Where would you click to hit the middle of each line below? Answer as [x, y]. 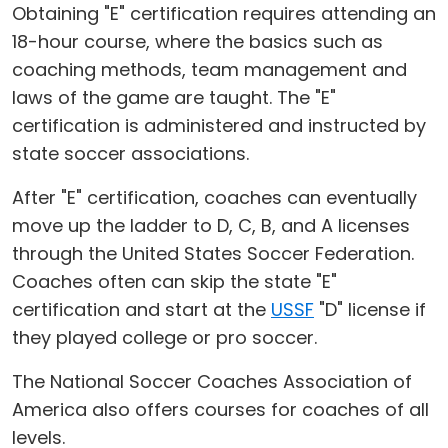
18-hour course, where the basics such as [197, 41]
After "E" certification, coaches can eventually [214, 197]
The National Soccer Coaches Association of [212, 381]
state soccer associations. [130, 153]
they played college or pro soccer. [164, 337]
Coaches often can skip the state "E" [174, 281]
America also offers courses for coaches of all [220, 409]
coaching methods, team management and [209, 69]
